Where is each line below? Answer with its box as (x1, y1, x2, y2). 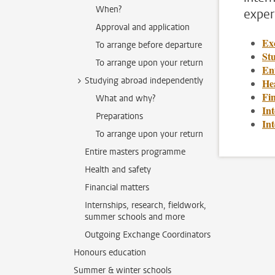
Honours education (74, 247, 146, 258)
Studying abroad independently (85, 75, 203, 87)
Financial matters (85, 182, 149, 193)
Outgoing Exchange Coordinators (85, 229, 211, 241)
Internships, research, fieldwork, (85, 199, 206, 211)
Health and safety (85, 164, 151, 176)
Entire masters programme (85, 146, 185, 158)
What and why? (96, 93, 155, 104)
